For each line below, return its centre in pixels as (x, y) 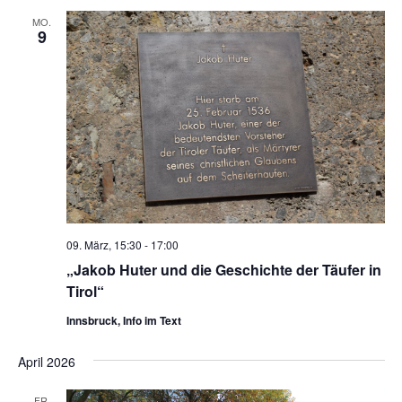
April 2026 (46, 361)
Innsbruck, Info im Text (123, 320)
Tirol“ (85, 291)
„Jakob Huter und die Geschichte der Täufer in (223, 269)
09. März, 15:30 (104, 244)
